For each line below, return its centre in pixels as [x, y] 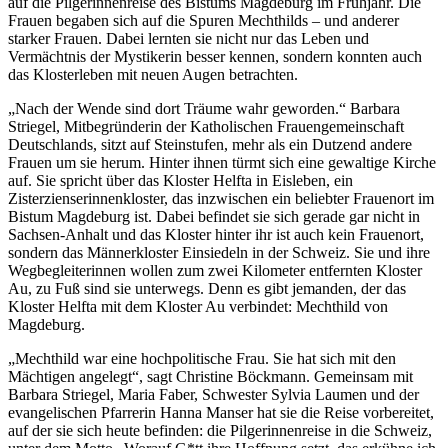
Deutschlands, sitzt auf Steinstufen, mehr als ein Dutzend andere [210, 144]
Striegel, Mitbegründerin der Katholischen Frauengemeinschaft [206, 126]
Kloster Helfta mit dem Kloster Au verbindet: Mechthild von [198, 306]
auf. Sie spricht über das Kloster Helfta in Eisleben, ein [180, 180]
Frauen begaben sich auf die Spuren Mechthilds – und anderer [203, 20]
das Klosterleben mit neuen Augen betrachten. [153, 74]
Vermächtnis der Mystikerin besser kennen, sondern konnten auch [215, 56]
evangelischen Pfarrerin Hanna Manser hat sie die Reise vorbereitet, [221, 412]
